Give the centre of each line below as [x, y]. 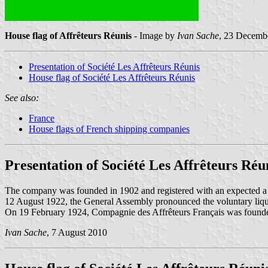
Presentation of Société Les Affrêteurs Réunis [114, 66]
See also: [22, 98]
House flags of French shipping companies [109, 129]
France [42, 118]
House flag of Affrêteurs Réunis [68, 35]
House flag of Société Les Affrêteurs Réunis [112, 77]
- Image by [154, 35]
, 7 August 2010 [77, 232]
